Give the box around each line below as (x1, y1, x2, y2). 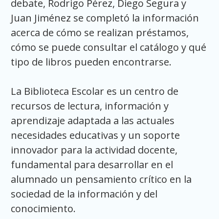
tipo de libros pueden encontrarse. (11, 55, 172, 68)
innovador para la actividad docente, (11, 143, 178, 156)
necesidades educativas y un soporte (11, 128, 180, 142)
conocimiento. (11, 201, 76, 215)
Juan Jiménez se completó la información (11, 11, 199, 24)
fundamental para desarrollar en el (11, 157, 174, 171)
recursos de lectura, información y (11, 99, 169, 112)
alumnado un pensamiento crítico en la (11, 172, 192, 186)
